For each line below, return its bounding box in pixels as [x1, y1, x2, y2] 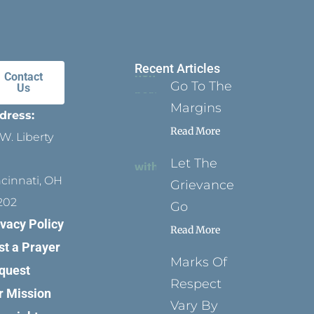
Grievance [170, 177, 235, 193]
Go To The [170, 78, 233, 95]
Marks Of [170, 254, 228, 271]
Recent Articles [134, 61, 220, 76]
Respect [170, 276, 222, 292]
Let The [170, 156, 218, 172]
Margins [170, 100, 222, 116]
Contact [4, 70, 43, 84]
